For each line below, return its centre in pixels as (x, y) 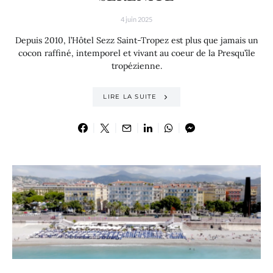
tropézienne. (136, 66)
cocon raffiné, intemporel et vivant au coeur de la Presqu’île (136, 53)
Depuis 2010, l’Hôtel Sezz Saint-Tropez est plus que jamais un (136, 40)
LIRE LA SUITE (130, 97)
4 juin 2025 (136, 19)
